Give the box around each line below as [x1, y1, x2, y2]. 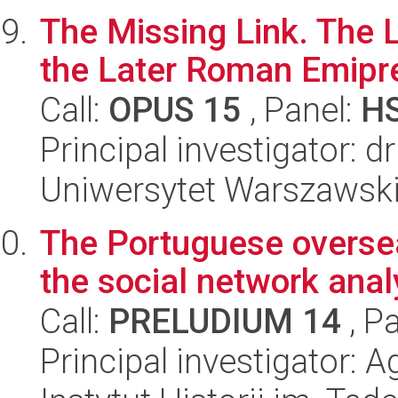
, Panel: [242, 90, 361, 130]
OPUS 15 [108, 90, 242, 130]
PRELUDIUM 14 [108, 301, 341, 341]
